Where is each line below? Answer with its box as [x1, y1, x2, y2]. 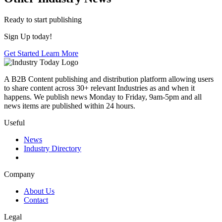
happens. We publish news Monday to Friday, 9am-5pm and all [4, 92, 202, 101]
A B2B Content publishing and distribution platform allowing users [4, 74, 214, 83]
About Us [24, 186, 55, 195]
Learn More [41, 49, 78, 57]
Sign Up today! [4, 32, 52, 41]
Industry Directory [24, 144, 81, 153]
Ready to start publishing [4, 15, 82, 24]
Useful [4, 118, 25, 127]
